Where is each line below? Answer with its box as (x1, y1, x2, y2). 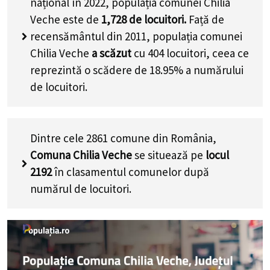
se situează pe (132, 148, 206, 162)
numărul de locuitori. (30, 181, 131, 196)
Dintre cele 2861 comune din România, (30, 131, 216, 145)
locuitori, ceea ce (164, 46, 249, 60)
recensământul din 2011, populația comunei (30, 29, 242, 43)
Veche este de (30, 12, 101, 27)
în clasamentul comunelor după (52, 165, 209, 179)
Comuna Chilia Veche (30, 148, 132, 162)
